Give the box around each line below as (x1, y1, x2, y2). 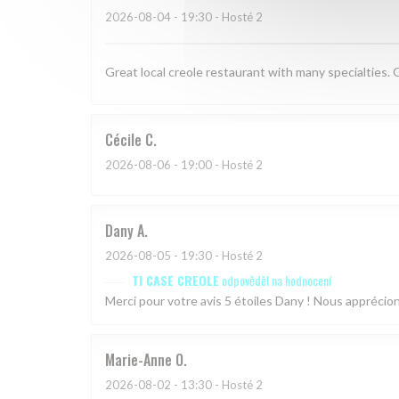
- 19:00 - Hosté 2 (171, 158, 263, 173)
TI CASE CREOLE (132, 271, 219, 290)
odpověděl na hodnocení (222, 271, 331, 290)
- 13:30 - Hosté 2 (171, 378, 263, 393)
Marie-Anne (105, 349, 172, 371)
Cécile (105, 129, 142, 151)
